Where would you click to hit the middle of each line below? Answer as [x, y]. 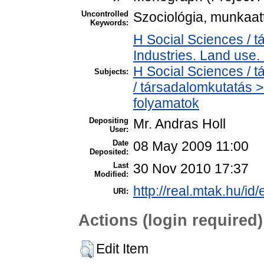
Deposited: [109, 151]
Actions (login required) [171, 220]
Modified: [111, 174]
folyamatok [166, 103]
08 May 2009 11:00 [191, 146]
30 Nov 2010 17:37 [191, 168]
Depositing [109, 120]
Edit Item [122, 249]
